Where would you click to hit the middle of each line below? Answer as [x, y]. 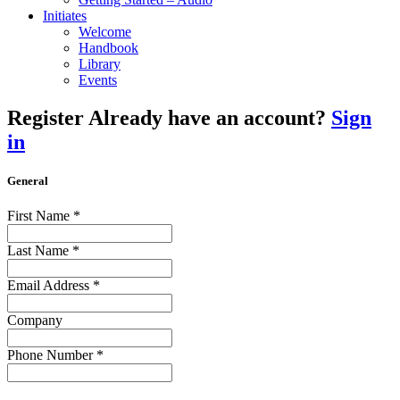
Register [48, 117]
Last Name [40, 251]
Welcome [105, 32]
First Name [40, 216]
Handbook [108, 48]
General [28, 181]
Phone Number [52, 355]
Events [98, 80]
